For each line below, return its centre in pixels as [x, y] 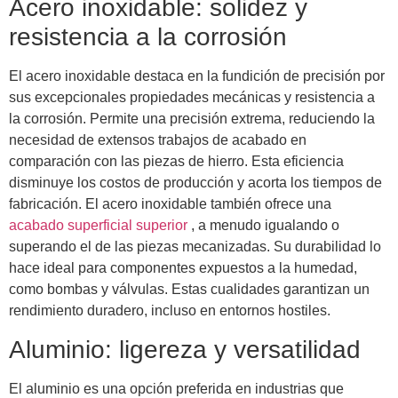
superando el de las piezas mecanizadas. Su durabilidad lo [195, 247]
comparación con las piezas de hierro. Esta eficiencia [176, 162]
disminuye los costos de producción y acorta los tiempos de [195, 183]
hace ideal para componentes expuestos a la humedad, [183, 268]
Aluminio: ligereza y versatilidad [185, 349]
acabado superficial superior [100, 226]
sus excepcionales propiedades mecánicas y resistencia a [192, 98]
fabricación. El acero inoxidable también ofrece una [170, 204]
